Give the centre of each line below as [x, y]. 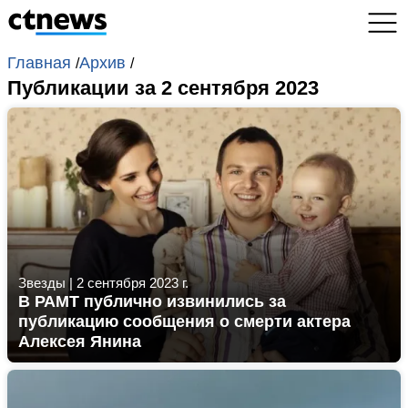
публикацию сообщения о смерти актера [184, 321]
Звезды [42, 283]
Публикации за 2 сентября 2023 [163, 88]
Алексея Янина [80, 342]
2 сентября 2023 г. [133, 283]
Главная [41, 63]
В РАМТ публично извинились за [152, 301]
